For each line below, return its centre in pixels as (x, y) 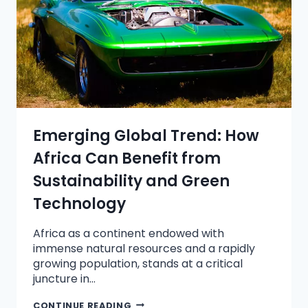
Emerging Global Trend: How (146, 135)
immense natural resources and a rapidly (144, 248)
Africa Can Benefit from (127, 158)
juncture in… (64, 278)
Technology (79, 203)
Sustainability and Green (131, 181)
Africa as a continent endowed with (129, 233)
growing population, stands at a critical (138, 263)
